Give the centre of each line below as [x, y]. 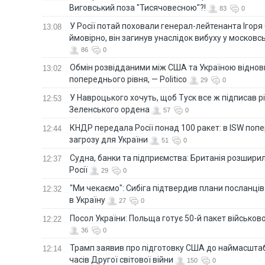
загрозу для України [109, 139]
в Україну [87, 200]
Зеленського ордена [109, 109]
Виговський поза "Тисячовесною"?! [138, 7]
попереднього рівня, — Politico [128, 79]
